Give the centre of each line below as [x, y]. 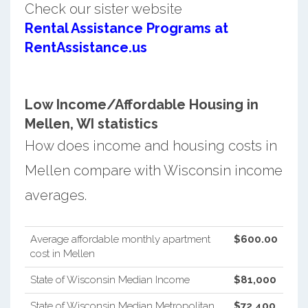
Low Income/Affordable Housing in [141, 104]
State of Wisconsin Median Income [110, 279]
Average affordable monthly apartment [120, 239]
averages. [55, 195]
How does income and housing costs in [151, 145]
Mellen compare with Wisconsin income [153, 170]
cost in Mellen [62, 253]
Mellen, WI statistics [91, 123]
